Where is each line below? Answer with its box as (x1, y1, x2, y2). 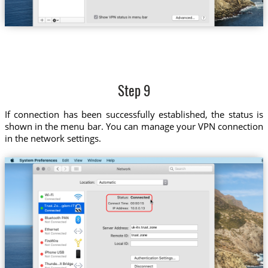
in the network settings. (4, 132, 101, 144)
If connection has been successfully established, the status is (4, 108, 264, 120)
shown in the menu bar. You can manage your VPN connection (4, 120, 264, 132)
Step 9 (118, 86, 150, 100)
